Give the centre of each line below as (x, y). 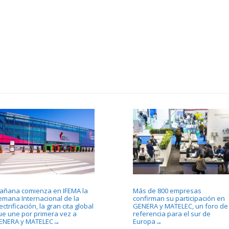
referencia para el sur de (171, 213)
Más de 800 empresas (167, 190)
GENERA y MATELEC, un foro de (180, 206)
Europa (144, 221)
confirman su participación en (179, 198)
